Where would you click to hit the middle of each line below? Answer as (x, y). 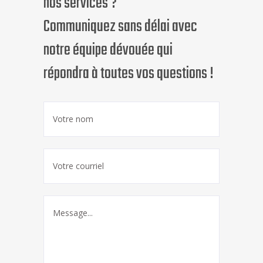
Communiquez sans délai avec (120, 27)
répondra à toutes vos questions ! (129, 74)
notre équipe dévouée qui (108, 50)
